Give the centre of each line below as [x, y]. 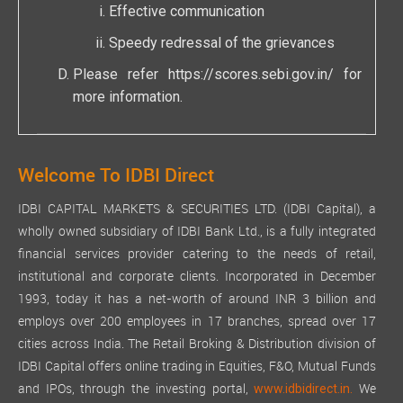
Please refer [121, 76]
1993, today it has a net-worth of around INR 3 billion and [197, 300]
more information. [128, 99]
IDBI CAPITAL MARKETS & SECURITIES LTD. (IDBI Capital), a [197, 210]
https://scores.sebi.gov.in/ [251, 76]
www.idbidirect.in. [304, 391]
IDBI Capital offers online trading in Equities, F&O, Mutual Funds [197, 368]
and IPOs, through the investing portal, [136, 390]
